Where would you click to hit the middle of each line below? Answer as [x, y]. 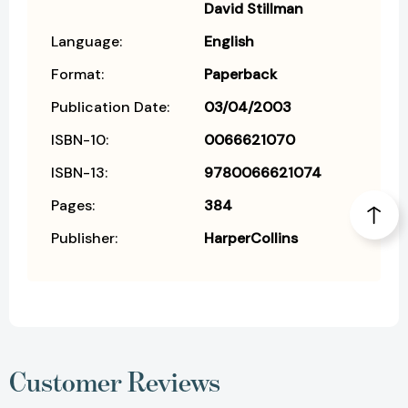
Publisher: [84, 238]
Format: [77, 74]
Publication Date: [110, 107]
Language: [87, 41]
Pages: [73, 205]
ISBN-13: [79, 172]
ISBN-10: [80, 139]
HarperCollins [251, 238]
